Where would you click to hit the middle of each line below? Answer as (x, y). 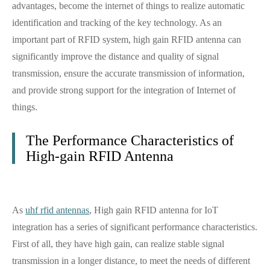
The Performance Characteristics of (130, 140)
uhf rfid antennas (57, 210)
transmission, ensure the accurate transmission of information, (128, 73)
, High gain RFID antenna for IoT (154, 210)
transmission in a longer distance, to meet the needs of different (131, 261)
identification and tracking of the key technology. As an (117, 23)
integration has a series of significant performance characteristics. (135, 227)
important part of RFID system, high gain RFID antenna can (127, 39)
